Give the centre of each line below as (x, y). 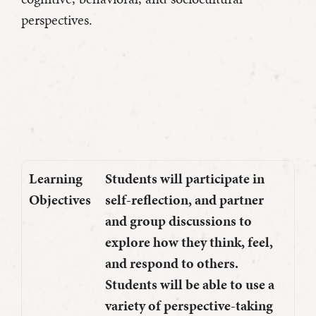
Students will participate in (185, 179)
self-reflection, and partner (184, 200)
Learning (56, 179)
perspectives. (57, 20)
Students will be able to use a (190, 285)
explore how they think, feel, (189, 242)
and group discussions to (178, 221)
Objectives (60, 200)
